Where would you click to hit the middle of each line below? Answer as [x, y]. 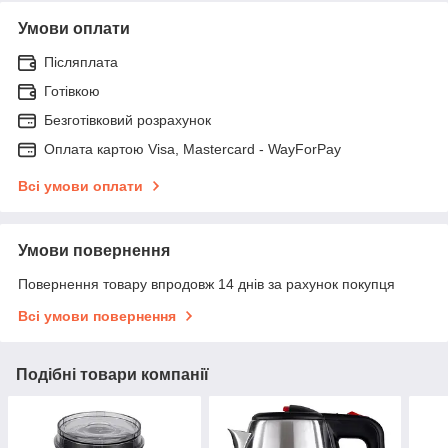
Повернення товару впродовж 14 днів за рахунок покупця [206, 283]
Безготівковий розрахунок [127, 119]
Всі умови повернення [97, 315]
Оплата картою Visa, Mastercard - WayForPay [192, 148]
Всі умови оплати [80, 185]
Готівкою [72, 90]
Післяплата [81, 61]
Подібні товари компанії [112, 374]
